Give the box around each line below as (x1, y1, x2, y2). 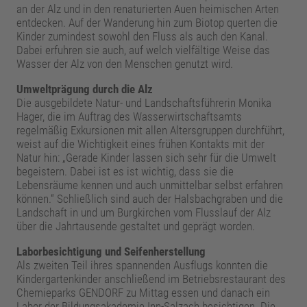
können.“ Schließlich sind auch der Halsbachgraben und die (16, 192, 283, 206)
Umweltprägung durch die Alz (16, 82, 153, 97)
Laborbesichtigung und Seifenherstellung (16, 245, 206, 259)
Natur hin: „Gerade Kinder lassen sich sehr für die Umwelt (16, 151, 276, 165)
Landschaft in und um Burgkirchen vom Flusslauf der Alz (16, 206, 271, 220)
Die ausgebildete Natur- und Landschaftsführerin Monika (16, 96, 271, 110)
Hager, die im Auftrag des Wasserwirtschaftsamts (16, 110, 242, 124)
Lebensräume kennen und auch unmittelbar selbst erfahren (16, 178, 283, 193)
